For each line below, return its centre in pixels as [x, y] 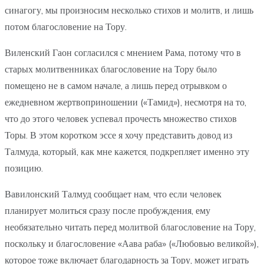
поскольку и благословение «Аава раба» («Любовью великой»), [132, 244]
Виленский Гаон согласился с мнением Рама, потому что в [123, 53]
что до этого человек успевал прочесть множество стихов [121, 119]
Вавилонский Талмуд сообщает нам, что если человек [113, 194]
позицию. [24, 168]
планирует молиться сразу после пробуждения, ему [108, 211]
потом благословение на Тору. [66, 27]
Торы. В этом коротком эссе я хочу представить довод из [118, 135]
